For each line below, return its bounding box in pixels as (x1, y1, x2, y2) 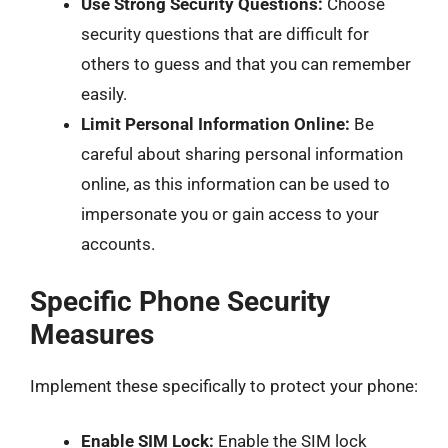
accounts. (81, 234, 155, 254)
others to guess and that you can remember (81, 54, 411, 74)
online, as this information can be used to (81, 174, 390, 194)
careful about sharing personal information (81, 144, 403, 164)
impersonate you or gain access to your (81, 204, 379, 224)
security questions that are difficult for (81, 24, 369, 44)
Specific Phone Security (30, 284, 330, 318)
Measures (30, 317, 154, 351)
